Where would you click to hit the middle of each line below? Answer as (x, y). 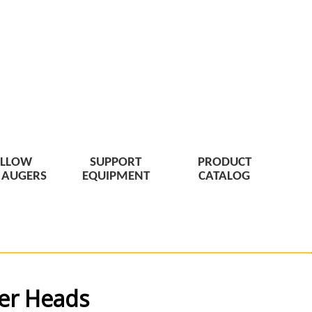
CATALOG (224, 176)
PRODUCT (224, 162)
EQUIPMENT (116, 176)
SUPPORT (116, 162)
